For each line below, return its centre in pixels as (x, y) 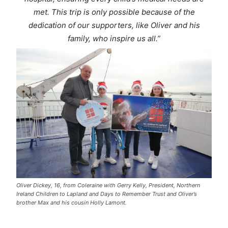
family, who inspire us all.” (114, 38)
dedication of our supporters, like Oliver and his (114, 25)
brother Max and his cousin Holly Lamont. (72, 203)
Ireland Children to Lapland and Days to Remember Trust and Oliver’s (107, 194)
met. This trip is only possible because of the (114, 12)
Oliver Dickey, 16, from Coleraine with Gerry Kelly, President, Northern (108, 186)
